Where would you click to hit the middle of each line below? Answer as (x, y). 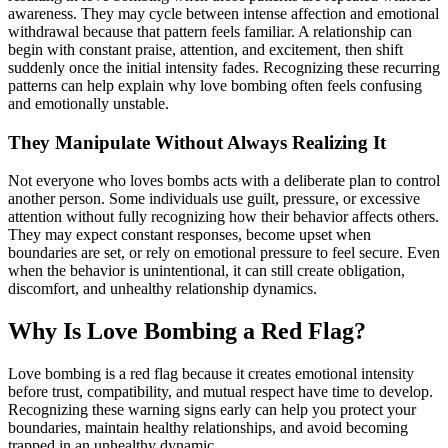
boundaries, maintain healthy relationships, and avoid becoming (208, 428)
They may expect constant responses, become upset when (189, 235)
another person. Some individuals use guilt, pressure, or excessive (214, 199)
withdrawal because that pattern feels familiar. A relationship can (210, 31)
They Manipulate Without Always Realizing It (197, 142)
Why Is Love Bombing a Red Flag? (187, 331)
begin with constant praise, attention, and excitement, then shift (205, 49)
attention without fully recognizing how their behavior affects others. (223, 217)
